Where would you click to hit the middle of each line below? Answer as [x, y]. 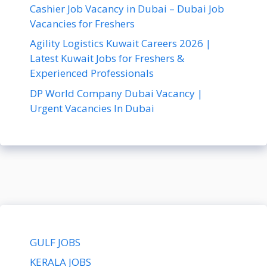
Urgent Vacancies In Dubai [92, 108]
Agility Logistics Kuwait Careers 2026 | [120, 44]
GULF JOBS [55, 242]
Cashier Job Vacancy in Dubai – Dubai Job [127, 8]
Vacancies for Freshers [82, 23]
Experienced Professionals [92, 73]
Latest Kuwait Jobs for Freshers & [107, 58]
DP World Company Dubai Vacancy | [116, 93]
